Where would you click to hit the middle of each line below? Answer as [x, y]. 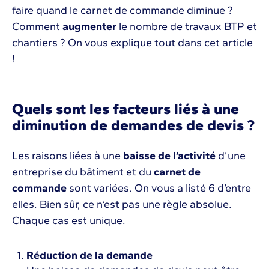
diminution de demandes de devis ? [133, 125]
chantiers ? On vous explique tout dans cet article [132, 43]
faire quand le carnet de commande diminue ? [122, 11]
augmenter [89, 27]
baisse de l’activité [169, 156]
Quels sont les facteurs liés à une [125, 109]
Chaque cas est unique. [69, 221]
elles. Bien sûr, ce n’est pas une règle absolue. [122, 204]
